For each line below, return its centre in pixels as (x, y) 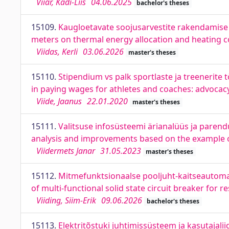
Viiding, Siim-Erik (66, 200)
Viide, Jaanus (59, 101)
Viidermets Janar (66, 151)
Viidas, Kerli (57, 52)
